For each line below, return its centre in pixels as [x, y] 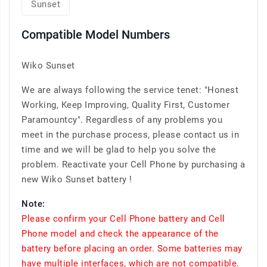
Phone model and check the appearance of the [120, 234]
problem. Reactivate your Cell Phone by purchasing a [133, 165]
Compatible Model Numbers [96, 35]
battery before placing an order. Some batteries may [132, 249]
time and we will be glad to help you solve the [119, 150]
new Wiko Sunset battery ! [77, 180]
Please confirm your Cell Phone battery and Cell [123, 219]
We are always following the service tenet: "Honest [130, 90]
